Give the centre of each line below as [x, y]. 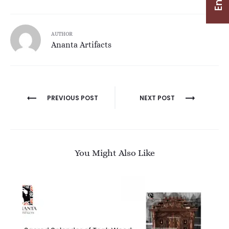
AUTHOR [62, 34]
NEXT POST [157, 98]
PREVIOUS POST [73, 98]
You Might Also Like [114, 153]
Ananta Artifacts [81, 44]
